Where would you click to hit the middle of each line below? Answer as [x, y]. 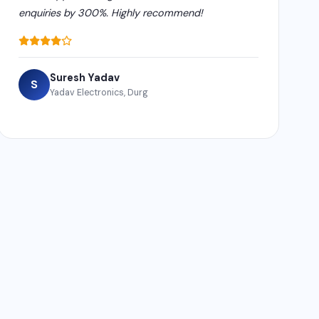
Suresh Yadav [85, 77]
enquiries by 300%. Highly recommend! [111, 12]
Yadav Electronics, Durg [99, 92]
